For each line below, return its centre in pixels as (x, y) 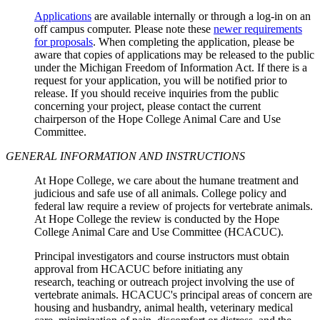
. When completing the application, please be (194, 42)
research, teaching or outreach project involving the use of (164, 282)
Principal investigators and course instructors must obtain (162, 256)
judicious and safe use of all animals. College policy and (160, 194)
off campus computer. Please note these (124, 29)
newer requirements (258, 29)
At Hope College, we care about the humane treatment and (166, 181)
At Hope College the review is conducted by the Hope (157, 219)
